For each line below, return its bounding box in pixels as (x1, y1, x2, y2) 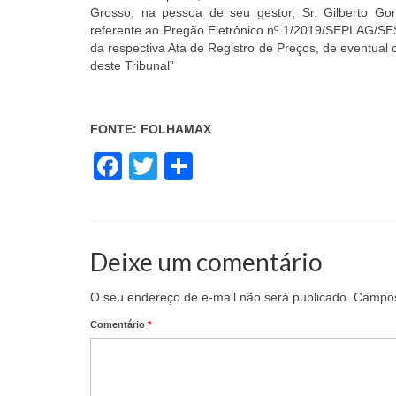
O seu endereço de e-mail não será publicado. (90, 289, 350, 304)
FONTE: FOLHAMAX (90, 121, 211, 136)
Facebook (122, 149, 247, 182)
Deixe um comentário (90, 246, 323, 277)
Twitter (157, 149, 241, 182)
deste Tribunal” (90, 57, 174, 72)
